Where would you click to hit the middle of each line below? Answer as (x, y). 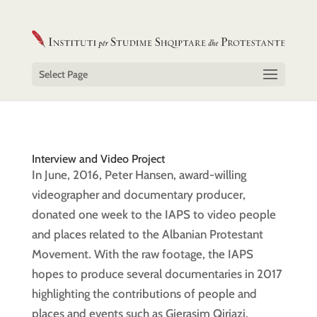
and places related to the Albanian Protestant (147, 234)
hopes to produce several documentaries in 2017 (157, 274)
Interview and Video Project (98, 159)
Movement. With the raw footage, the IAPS (142, 254)
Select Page (63, 75)
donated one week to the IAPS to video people (154, 214)
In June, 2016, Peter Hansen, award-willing (139, 175)
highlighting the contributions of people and (144, 294)
